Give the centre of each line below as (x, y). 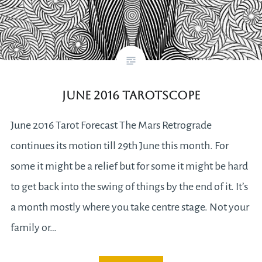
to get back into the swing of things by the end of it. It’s (129, 186)
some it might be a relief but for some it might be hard (129, 166)
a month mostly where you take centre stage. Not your (130, 207)
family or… (33, 227)
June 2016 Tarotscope (131, 95)
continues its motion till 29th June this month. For (119, 145)
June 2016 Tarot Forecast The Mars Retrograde (111, 125)
